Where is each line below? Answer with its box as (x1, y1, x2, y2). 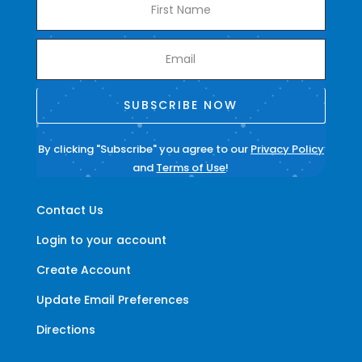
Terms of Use (156, 159, 226, 175)
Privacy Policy (250, 141, 324, 157)
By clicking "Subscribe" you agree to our (37, 141, 250, 157)
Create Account (36, 261, 131, 278)
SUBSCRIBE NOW (124, 96, 238, 113)
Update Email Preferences (36, 291, 189, 308)
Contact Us (36, 201, 103, 218)
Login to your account (36, 231, 166, 248)
